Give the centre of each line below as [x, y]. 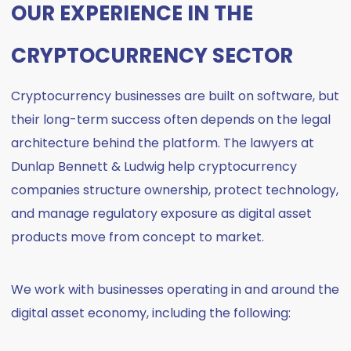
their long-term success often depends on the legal [171, 119]
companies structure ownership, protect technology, [175, 190]
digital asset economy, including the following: [151, 313]
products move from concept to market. [138, 237]
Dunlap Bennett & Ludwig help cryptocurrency [154, 166]
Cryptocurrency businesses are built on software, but [175, 96]
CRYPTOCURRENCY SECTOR [152, 56]
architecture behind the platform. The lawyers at [163, 143]
